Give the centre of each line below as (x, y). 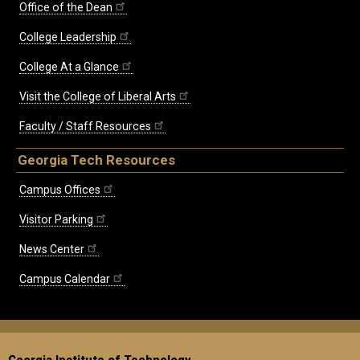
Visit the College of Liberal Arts (98, 96)
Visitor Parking (56, 219)
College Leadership (68, 37)
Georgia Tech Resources (96, 160)
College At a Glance (69, 66)
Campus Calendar (65, 278)
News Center (52, 249)
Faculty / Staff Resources (85, 126)
